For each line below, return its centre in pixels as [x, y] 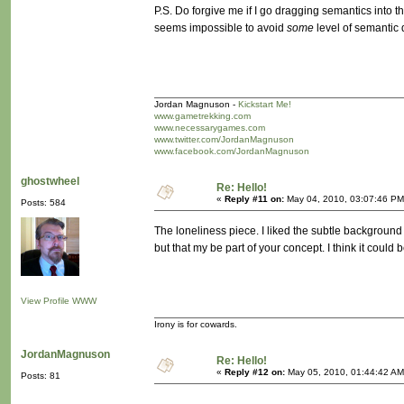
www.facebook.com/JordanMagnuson [232, 151]
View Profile [45, 301]
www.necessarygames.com [210, 128]
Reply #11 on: [254, 199]
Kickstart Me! [265, 105]
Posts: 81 [41, 376]
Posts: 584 [43, 203]
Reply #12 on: [255, 372]
